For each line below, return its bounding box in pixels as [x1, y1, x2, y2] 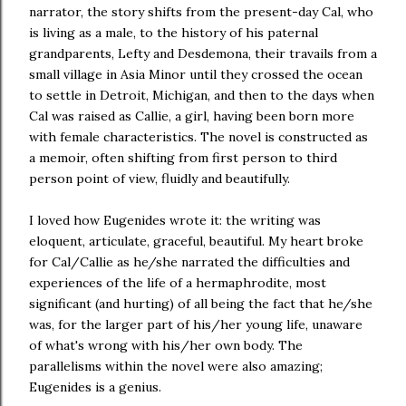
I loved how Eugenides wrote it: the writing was [29, 212, 321, 228]
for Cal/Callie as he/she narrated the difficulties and [29, 254, 350, 270]
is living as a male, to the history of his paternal [29, 24, 318, 41]
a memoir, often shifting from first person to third [29, 150, 337, 166]
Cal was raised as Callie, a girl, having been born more [29, 108, 354, 124]
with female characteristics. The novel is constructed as [29, 129, 368, 145]
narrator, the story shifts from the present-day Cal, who [29, 4, 373, 20]
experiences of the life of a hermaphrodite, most [29, 275, 326, 291]
